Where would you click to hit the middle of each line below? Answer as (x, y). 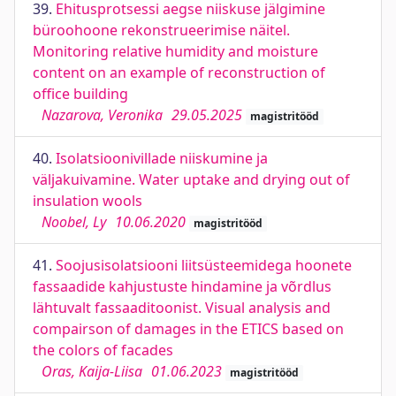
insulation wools (88, 201)
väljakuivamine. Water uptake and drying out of (191, 179)
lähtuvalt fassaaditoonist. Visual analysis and (182, 308)
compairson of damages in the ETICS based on (188, 329)
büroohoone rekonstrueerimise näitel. (161, 30)
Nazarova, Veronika (102, 115)
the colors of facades (103, 350)
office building (80, 94)
